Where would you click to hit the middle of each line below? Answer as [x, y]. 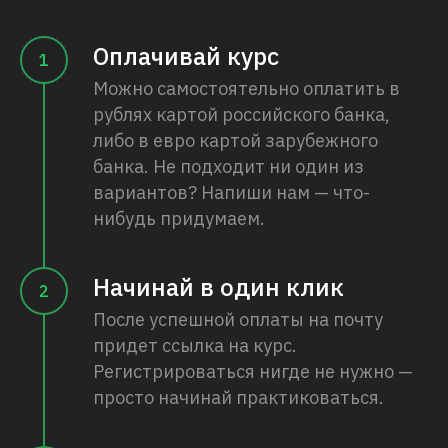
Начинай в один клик [218, 287]
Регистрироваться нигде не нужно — [253, 372]
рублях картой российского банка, [241, 115]
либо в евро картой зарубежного [235, 141]
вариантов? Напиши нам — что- [231, 193]
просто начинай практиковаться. [238, 398]
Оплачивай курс [186, 56]
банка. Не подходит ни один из [228, 167]
